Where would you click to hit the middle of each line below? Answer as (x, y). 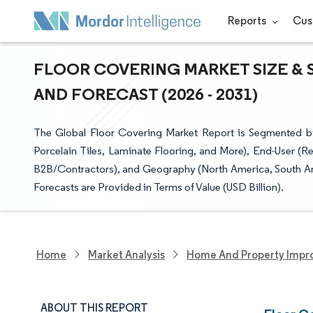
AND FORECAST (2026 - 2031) (146, 94)
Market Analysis (126, 254)
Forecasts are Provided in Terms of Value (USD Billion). (159, 187)
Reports (248, 21)
